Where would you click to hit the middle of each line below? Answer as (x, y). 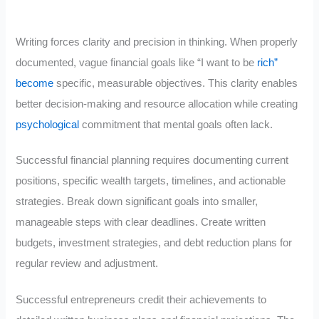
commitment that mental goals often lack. (176, 124)
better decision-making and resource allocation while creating (157, 104)
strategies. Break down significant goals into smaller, (137, 202)
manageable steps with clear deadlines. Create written (141, 223)
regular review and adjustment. (87, 264)
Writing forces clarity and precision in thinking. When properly (157, 42)
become (35, 83)
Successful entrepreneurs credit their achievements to (141, 300)
